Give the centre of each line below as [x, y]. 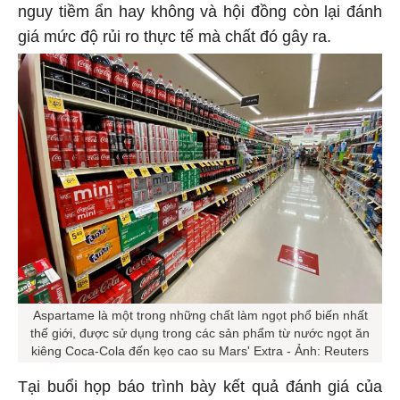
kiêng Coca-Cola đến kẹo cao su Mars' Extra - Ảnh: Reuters [200, 354]
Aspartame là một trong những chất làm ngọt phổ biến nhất [200, 318]
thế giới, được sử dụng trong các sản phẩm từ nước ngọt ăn [200, 336]
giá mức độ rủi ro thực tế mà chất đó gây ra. [175, 40]
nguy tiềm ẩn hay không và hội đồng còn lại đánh [200, 15]
